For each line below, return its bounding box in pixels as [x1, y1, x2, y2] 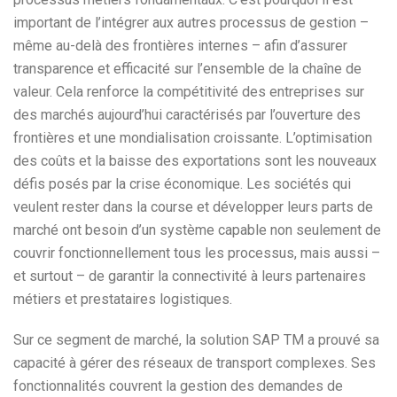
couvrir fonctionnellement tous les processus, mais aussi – [13, 245, 380, 261]
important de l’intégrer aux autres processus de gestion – [13, 14, 369, 31]
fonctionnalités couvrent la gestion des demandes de [13, 378, 343, 394]
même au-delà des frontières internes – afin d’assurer [13, 37, 347, 54]
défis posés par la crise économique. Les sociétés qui [13, 175, 351, 192]
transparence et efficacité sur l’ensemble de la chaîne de [13, 60, 362, 77]
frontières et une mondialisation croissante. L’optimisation [13, 129, 372, 146]
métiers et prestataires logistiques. [13, 291, 232, 307]
